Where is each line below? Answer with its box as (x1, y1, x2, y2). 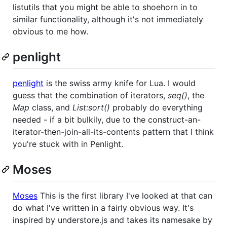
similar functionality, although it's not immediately (13, 14, 203, 24)
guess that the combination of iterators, (13, 90, 168, 101)
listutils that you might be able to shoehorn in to (13, 2, 198, 12)
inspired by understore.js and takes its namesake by (13, 215, 212, 225)
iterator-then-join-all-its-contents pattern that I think (13, 127, 214, 137)
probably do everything (110, 102, 203, 113)
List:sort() (72, 102, 110, 113)
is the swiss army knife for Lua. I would (44, 78, 196, 89)
